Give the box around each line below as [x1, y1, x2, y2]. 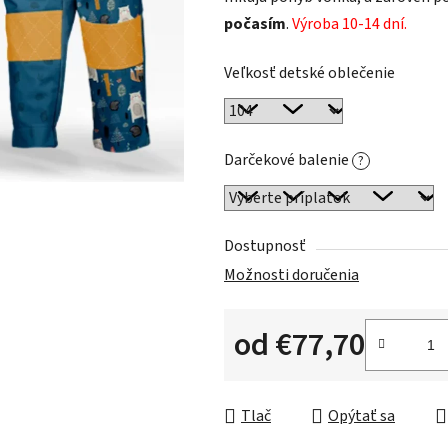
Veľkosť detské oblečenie [224, 62, 395, 85]
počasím [224, 13, 286, 36]
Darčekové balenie [224, 149, 352, 172]
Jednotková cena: [233, 365, 351, 388]
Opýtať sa [328, 405, 395, 428]
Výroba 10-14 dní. [292, 13, 407, 36]
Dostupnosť [224, 235, 306, 258]
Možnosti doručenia [224, 264, 359, 287]
